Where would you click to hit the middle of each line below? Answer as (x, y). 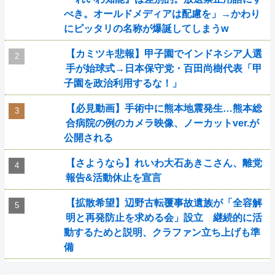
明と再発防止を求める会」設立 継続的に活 (164, 218)
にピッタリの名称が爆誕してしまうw (146, 29)
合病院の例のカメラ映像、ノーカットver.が (162, 123)
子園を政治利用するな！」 (123, 83)
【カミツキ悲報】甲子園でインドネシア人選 (164, 54)
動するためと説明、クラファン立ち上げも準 (162, 232)
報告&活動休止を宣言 (113, 178)
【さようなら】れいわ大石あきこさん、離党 (164, 163)
